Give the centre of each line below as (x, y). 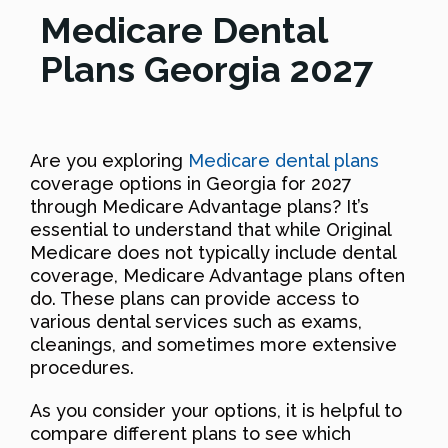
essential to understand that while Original (210, 229)
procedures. (82, 367)
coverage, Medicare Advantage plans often (217, 275)
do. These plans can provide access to (194, 298)
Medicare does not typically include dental (213, 252)
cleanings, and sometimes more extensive (213, 344)
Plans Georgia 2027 (206, 68)
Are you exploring (109, 160)
